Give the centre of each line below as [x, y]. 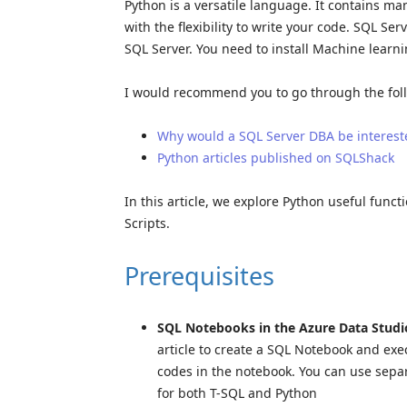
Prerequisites [199, 275]
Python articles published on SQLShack [276, 157]
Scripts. [147, 223]
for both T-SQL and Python [237, 392]
